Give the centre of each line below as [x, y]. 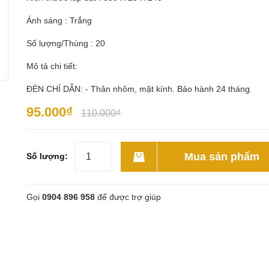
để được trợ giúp [128, 197]
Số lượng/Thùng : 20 [66, 43]
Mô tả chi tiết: [52, 66]
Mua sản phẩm [222, 157]
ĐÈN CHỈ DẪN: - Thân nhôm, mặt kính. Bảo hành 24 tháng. [139, 89]
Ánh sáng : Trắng [59, 20]
